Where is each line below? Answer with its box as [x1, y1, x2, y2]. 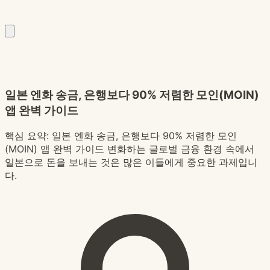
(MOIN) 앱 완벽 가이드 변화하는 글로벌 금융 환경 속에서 [5, 143, 254, 155]
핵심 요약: [5, 130, 52, 142]
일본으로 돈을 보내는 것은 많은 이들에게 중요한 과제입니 [5, 156, 257, 169]
